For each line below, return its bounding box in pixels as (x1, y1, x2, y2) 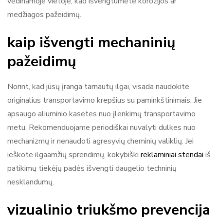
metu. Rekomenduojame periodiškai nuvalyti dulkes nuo (7, 122, 196, 133)
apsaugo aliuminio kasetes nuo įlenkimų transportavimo (7, 108, 196, 119)
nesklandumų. (7, 176, 54, 187)
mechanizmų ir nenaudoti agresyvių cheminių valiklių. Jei (7, 135, 194, 146)
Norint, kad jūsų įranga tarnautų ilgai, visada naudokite (7, 81, 189, 92)
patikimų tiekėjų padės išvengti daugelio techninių (7, 163, 177, 174)
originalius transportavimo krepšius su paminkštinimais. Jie (7, 94, 202, 106)
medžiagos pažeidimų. (7, 9, 81, 20)
